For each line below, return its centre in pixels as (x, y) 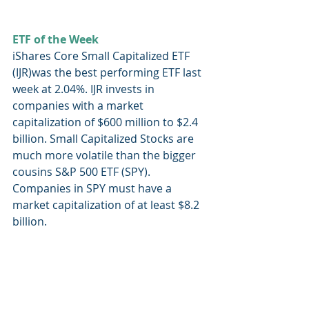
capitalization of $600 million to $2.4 (107, 122)
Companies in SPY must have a (93, 188)
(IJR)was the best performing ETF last (108, 72)
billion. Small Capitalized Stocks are (104, 138)
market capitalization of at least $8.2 (107, 205)
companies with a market (79, 105)
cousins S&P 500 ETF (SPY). (83, 171)
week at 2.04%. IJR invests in (85, 89)
